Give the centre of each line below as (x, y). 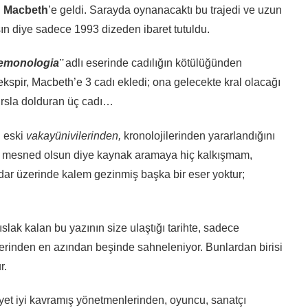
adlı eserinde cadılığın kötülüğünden (153, 63)
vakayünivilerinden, (73, 136)
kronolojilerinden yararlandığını (198, 136)
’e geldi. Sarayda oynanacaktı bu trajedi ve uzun (165, 10)
